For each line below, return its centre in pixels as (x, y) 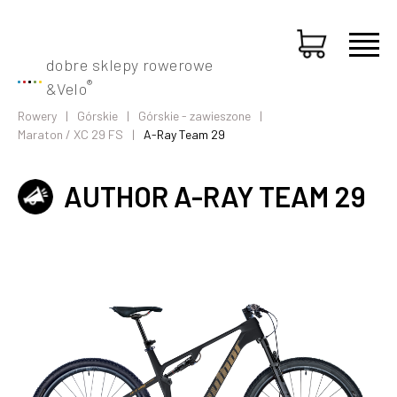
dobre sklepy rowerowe (130, 65)
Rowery (37, 116)
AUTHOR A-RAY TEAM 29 (215, 196)
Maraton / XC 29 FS (70, 134)
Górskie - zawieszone (195, 116)
